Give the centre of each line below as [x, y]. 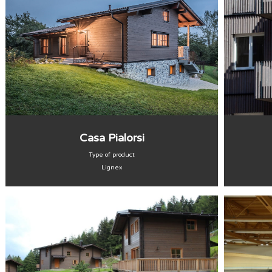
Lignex [112, 168]
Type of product [112, 155]
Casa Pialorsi [112, 138]
